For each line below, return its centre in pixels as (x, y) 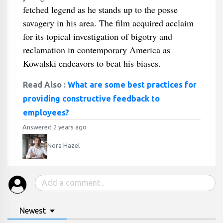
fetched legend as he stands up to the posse (100, 9)
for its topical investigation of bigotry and (97, 36)
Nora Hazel (63, 146)
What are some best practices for (132, 85)
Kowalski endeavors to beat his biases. (92, 63)
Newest (33, 211)
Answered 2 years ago (55, 127)
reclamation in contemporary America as (96, 50)
